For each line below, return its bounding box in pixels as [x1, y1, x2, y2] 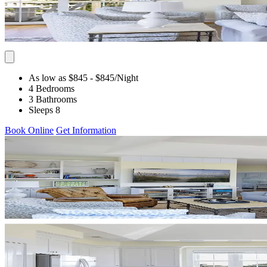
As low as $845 [29, 72, 88, 83]
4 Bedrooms [29, 83, 74, 94]
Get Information [56, 125, 116, 135]
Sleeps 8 [29, 104, 60, 115]
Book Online [5, 125, 54, 135]
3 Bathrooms [29, 94, 77, 104]
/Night [114, 72, 138, 83]
